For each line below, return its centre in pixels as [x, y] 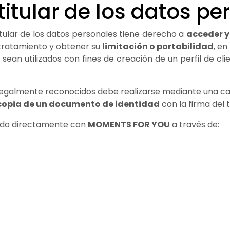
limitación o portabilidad [158, 46]
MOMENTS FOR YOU [129, 124]
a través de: [195, 124]
